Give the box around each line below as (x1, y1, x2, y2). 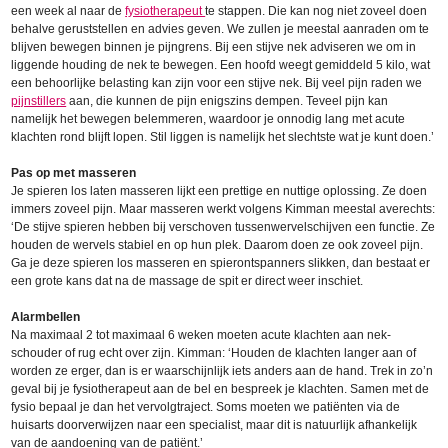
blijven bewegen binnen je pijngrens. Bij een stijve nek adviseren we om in (11, 40, 417, 55)
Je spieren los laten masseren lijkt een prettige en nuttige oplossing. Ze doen (11, 184, 428, 199)
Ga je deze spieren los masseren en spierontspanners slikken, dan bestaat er (11, 256, 431, 271)
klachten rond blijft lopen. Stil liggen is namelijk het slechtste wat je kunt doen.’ (11, 130, 435, 145)
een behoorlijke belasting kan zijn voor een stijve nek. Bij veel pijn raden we (11, 76, 423, 91)
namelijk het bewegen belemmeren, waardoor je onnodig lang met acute (11, 112, 406, 127)
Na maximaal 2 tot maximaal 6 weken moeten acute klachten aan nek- (11, 328, 392, 343)
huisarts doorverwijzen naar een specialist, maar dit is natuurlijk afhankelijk (11, 418, 418, 433)
